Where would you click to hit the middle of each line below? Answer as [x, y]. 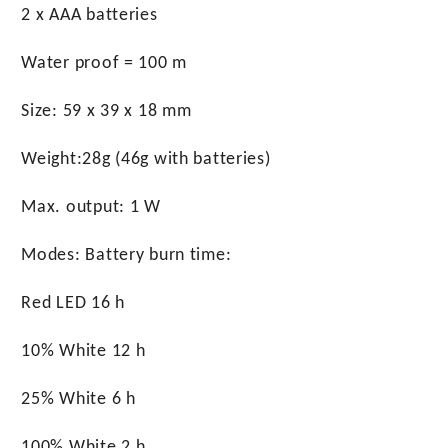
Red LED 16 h [73, 303]
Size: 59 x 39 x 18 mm [106, 111]
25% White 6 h [78, 399]
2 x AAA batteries [89, 15]
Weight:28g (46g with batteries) [146, 159]
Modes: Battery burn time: [126, 255]
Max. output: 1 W [91, 207]
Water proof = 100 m [104, 63]
